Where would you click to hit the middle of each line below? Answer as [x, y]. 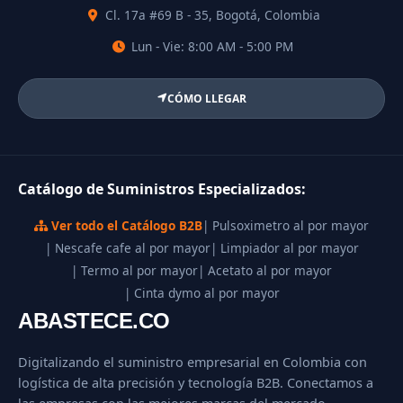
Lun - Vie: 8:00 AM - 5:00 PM [210, 46]
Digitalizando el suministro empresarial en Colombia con [193, 362]
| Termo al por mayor [134, 270]
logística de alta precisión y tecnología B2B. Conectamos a [196, 382]
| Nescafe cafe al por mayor [127, 247]
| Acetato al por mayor [265, 270]
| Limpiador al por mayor [284, 247]
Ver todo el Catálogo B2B [125, 225]
